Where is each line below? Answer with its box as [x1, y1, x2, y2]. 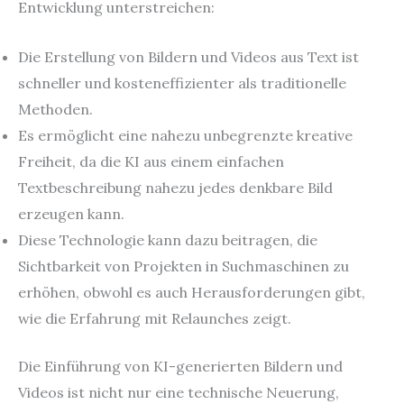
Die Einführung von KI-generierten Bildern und [18, 356, 343, 375]
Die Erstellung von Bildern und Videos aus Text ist [18, 47, 359, 66]
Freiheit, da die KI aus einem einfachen [18, 151, 284, 170]
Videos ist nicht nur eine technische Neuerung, [18, 382, 339, 401]
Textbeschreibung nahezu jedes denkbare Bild [18, 178, 333, 197]
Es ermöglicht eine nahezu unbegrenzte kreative [18, 125, 353, 144]
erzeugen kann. [18, 204, 124, 223]
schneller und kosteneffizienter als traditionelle [18, 73, 346, 92]
